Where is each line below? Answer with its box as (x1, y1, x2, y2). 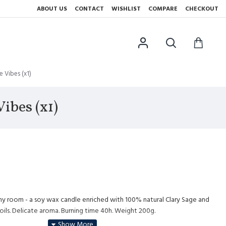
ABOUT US (37, 5, 67, 13)
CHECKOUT (185, 5, 218, 13)
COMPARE (148, 5, 178, 13)
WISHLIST (111, 5, 141, 13)
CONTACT (75, 5, 104, 13)
